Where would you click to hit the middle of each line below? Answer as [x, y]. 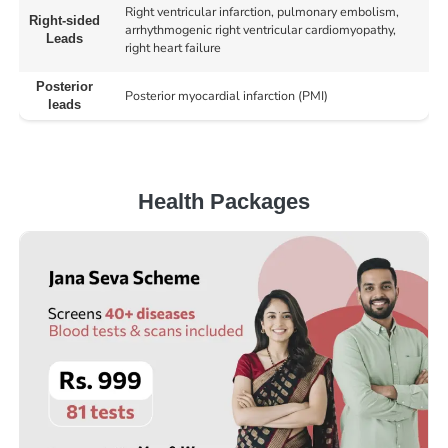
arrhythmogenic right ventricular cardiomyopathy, [260, 30]
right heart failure [172, 48]
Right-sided [64, 21]
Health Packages [224, 202]
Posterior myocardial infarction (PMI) [226, 96]
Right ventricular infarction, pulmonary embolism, [261, 12]
